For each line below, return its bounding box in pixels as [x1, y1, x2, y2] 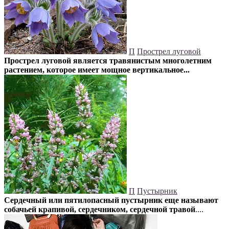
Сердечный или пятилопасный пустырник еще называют [4, 195, 218, 204]
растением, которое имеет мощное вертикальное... [4, 65, 190, 74]
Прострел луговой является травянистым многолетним [4, 56, 212, 65]
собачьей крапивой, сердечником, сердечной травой [4, 204, 195, 214]
